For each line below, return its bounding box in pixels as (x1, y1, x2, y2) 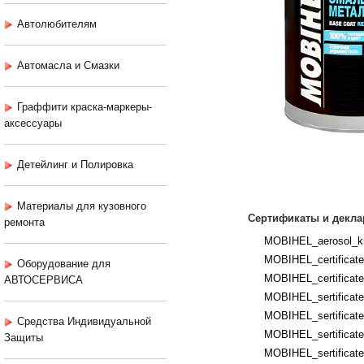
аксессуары (4, 117, 62, 130)
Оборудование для (17, 258, 110, 271)
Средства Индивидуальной (17, 315, 151, 328)
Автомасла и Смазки (17, 59, 119, 72)
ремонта (4, 216, 45, 229)
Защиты (4, 331, 43, 344)
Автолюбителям (17, 18, 97, 31)
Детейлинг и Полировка (17, 158, 133, 171)
